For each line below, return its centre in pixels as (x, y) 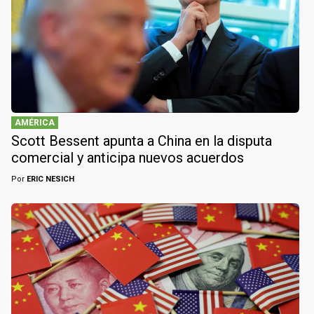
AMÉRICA (35, 122)
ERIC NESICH (49, 179)
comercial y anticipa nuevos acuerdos (128, 157)
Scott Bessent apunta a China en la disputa (142, 141)
